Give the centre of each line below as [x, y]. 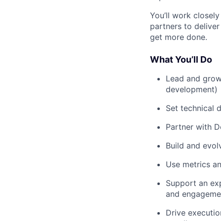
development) [192, 89]
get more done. [179, 37]
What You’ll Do [181, 59]
